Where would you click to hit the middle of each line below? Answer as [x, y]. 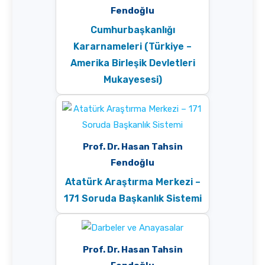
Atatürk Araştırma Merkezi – [132, 182]
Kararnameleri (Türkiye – [132, 46]
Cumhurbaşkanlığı [132, 30]
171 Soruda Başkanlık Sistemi [132, 198]
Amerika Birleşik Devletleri [132, 63]
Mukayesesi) [132, 79]
